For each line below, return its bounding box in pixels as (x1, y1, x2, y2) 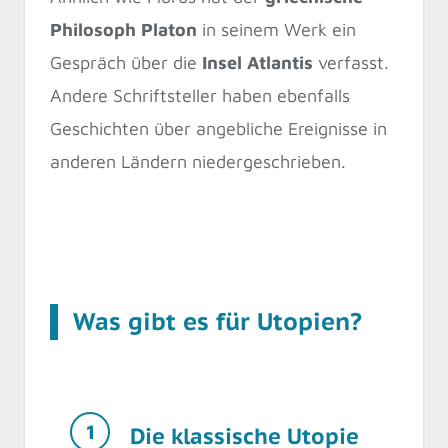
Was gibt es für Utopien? (73, 306, 362, 338)
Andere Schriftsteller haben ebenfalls (50, 84, 350, 106)
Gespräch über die (50, 51, 202, 73)
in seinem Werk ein (197, 18, 356, 40)
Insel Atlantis (202, 51, 313, 73)
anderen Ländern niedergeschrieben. (50, 150, 346, 172)
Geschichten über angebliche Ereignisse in (50, 117, 387, 139)
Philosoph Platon (50, 18, 197, 40)
